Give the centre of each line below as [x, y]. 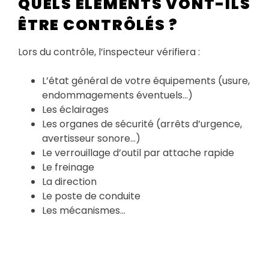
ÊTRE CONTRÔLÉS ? [98, 25]
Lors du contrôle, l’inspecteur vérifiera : [109, 52]
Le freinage [68, 167]
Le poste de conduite [91, 196]
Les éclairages [75, 109]
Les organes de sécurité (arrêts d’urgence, [142, 124]
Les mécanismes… [84, 210]
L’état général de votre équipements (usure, [146, 80]
